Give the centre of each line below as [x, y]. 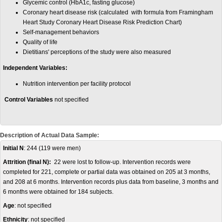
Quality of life [40, 42]
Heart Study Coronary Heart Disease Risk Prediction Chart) [102, 22]
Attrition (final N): [27, 162]
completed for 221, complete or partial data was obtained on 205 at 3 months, [107, 172]
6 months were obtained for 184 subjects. [58, 192]
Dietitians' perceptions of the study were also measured [97, 52]
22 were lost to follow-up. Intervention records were [121, 162]
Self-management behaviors [61, 32]
